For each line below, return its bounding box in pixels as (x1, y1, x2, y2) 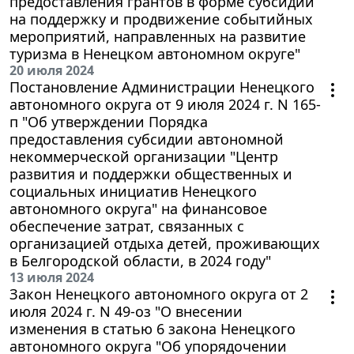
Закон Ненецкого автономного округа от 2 (9, 284, 308, 303)
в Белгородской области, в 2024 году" (9, 250, 271, 270)
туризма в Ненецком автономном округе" (9, 43, 300, 63)
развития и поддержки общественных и (9, 164, 292, 183)
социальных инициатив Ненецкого (9, 181, 257, 201)
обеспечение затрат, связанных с (9, 216, 244, 235)
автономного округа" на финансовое (9, 198, 267, 218)
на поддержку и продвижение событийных (9, 9, 313, 28)
